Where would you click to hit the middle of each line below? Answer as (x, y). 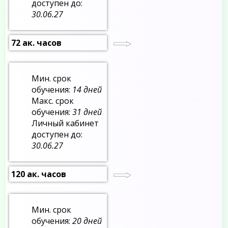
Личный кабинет (65, 123)
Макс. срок (53, 101)
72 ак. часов (37, 42)
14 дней (87, 89)
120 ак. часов (39, 174)
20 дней (87, 221)
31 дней (87, 112)
